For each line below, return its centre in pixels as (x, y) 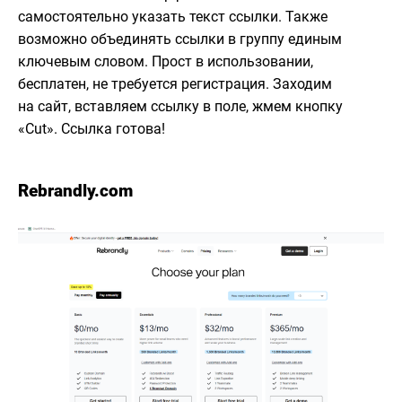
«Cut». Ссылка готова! (92, 129)
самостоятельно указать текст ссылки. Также (173, 17)
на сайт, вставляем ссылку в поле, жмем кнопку (180, 107)
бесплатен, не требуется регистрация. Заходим (175, 84)
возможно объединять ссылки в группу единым (180, 39)
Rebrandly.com (75, 191)
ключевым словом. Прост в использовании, (166, 62)
